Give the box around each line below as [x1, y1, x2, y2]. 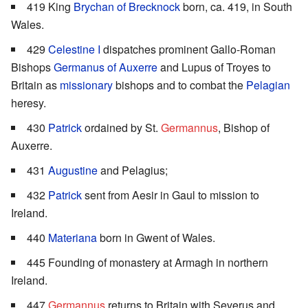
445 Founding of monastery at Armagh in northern [27, 254, 268, 271]
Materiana [48, 230, 97, 246]
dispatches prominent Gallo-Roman [100, 41, 276, 58]
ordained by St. [82, 120, 161, 136]
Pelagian [246, 77, 290, 93]
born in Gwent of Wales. [97, 230, 215, 246]
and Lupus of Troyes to [157, 59, 271, 76]
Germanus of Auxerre [54, 59, 157, 76]
